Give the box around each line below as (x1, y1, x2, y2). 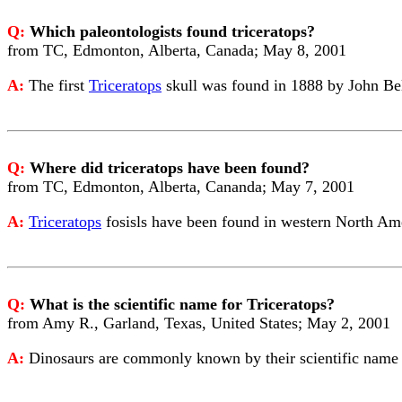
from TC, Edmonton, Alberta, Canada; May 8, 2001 (7, 41, 346, 59)
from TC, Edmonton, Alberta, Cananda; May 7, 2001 (7, 178, 354, 196)
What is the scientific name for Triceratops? (30, 295, 335, 313)
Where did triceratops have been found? (30, 159, 310, 177)
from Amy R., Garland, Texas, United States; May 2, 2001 (7, 314, 390, 332)
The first (29, 76, 89, 94)
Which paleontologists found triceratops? (30, 22, 315, 40)
